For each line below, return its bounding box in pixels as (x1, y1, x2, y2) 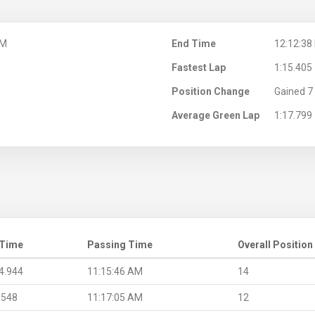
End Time (172, 37, 216, 49)
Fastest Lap (172, 61, 226, 73)
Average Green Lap (172, 109, 259, 121)
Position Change (172, 85, 250, 97)
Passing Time (87, 238, 153, 250)
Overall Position (238, 238, 313, 250)
